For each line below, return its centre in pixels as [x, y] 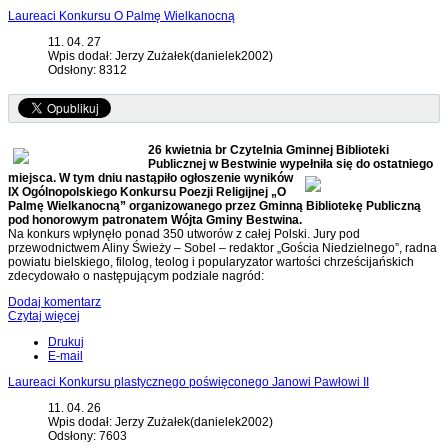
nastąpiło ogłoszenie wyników [209, 178]
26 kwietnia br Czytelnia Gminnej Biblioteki [268, 150]
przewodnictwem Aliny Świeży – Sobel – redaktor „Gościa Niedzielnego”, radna [222, 248]
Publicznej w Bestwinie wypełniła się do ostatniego [290, 164]
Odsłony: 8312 [87, 70]
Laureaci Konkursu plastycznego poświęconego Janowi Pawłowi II [188, 382]
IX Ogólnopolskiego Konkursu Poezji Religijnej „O [147, 192]
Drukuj [66, 342]
